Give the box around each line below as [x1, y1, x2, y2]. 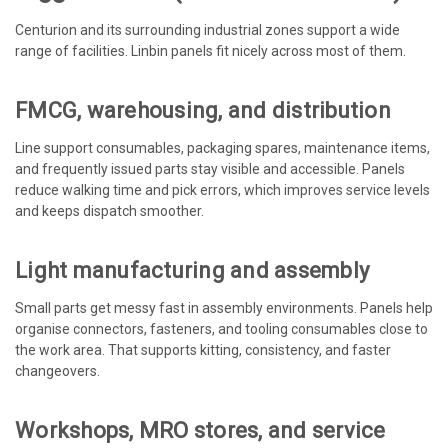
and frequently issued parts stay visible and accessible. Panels [15, 160, 405, 177]
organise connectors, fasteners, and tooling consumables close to [15, 320, 428, 337]
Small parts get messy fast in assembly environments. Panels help [15, 299, 433, 316]
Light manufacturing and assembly [15, 257, 369, 283]
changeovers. [15, 362, 100, 379]
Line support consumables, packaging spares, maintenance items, [15, 139, 430, 156]
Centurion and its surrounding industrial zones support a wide [15, 21, 400, 38]
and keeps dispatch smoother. [15, 202, 204, 219]
